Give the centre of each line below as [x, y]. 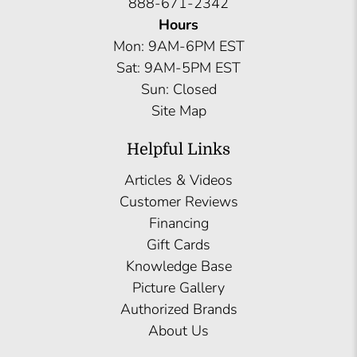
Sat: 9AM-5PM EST [178, 67]
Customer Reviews [178, 201]
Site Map [178, 110]
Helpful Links [178, 149]
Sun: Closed [178, 89]
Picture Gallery [178, 287]
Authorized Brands [178, 309]
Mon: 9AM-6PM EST [178, 46]
